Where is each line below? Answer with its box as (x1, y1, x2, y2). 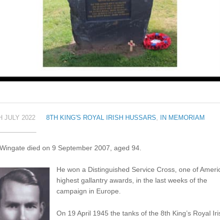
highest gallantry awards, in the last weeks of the (56, 176, 207, 185)
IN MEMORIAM (160, 114, 205, 121)
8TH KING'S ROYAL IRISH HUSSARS (46, 114, 156, 121)
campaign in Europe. (56, 187, 121, 195)
